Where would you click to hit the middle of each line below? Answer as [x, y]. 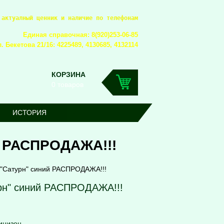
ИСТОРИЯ [29, 112]
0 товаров [67, 84]
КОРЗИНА [68, 74]
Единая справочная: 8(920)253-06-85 [80, 35]
